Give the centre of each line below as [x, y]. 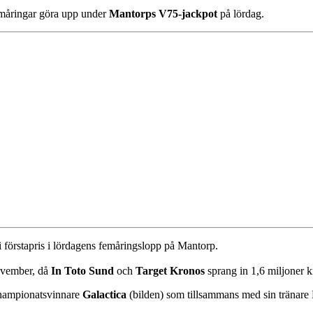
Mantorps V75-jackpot [163, 14]
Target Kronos [170, 271]
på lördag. [241, 14]
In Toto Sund [82, 271]
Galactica [104, 295]
